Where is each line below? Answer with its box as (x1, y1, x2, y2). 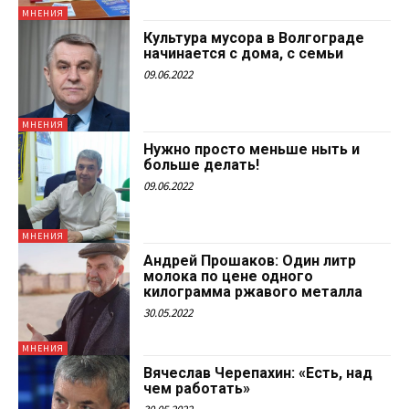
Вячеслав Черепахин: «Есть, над (143, 363, 373, 382)
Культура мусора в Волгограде (143, 28, 365, 47)
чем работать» (143, 379, 251, 397)
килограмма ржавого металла (143, 283, 363, 301)
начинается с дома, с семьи (143, 44, 344, 62)
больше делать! (143, 155, 260, 173)
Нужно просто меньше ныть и (143, 140, 361, 158)
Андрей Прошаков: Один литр (143, 252, 357, 270)
